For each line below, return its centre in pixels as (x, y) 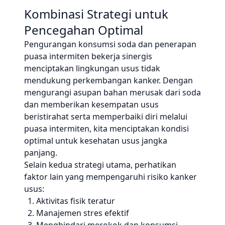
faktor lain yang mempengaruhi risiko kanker (110, 177)
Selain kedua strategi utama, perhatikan (100, 165)
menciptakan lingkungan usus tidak (92, 68)
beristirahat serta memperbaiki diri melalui (106, 117)
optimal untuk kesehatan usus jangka (96, 141)
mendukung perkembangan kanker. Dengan (108, 80)
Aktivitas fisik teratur (76, 201)
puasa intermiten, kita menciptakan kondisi (106, 129)
